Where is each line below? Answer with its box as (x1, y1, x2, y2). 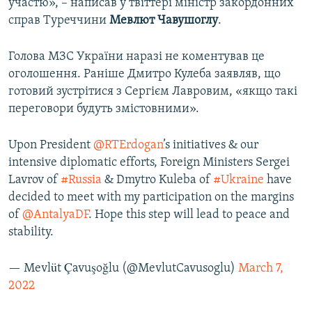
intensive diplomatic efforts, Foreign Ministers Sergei (8, 156, 290, 170)
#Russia (61, 173, 102, 187)
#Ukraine (213, 173, 264, 187)
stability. (8, 226, 54, 240)
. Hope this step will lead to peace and (88, 208, 290, 222)
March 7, (238, 262, 283, 276)
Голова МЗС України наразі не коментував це (8, 50, 265, 64)
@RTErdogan (93, 139, 163, 153)
